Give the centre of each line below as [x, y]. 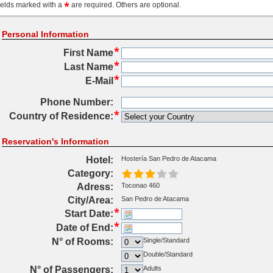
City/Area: [90, 200]
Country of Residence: [61, 116]
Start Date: [89, 214]
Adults [152, 268]
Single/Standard [166, 240]
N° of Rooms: [82, 242]
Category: [90, 173]
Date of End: [84, 228]
